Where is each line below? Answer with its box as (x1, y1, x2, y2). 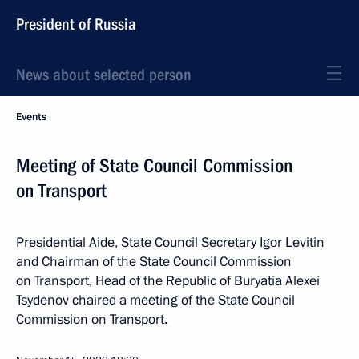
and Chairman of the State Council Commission (16, 252, 292, 271)
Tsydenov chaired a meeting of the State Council (16, 291, 295, 309)
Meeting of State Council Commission (16, 155, 292, 177)
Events (16, 110, 46, 124)
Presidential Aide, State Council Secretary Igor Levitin (16, 233, 325, 252)
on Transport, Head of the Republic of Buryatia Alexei (16, 272, 320, 290)
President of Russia (16, 14, 136, 34)
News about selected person (16, 65, 192, 84)
